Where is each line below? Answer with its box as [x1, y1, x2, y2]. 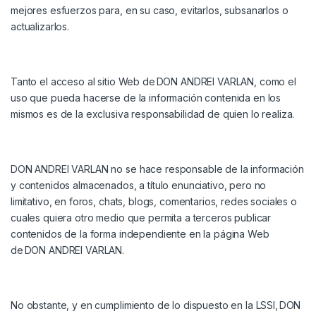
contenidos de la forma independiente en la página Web [11, 228, 269, 241]
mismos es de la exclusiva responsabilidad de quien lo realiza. [11, 108, 295, 121]
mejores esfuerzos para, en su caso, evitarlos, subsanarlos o [11, 4, 288, 17]
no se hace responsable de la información [108, 163, 304, 176]
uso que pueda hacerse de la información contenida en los [11, 92, 281, 104]
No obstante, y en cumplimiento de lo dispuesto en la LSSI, [11, 299, 279, 312]
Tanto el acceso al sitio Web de [11, 75, 157, 88]
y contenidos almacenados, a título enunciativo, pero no [11, 179, 267, 192]
